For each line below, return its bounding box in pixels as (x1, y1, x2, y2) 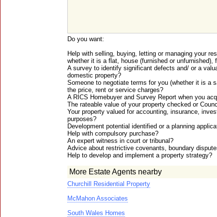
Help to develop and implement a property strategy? (67, 152, 212, 159)
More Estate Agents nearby (69, 168, 162, 176)
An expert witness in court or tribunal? (67, 137, 173, 144)
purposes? (67, 115, 96, 123)
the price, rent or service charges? (67, 86, 163, 93)
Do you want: (67, 35, 104, 43)
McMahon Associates (67, 195, 128, 202)
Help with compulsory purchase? (67, 130, 158, 137)
